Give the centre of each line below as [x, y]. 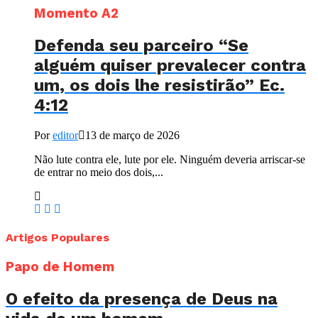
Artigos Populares [57, 237]
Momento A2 [76, 13]
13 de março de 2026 [132, 135]
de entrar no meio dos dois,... [99, 172]
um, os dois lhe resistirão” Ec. [159, 85]
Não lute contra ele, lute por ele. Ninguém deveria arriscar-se [170, 159]
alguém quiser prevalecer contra [170, 65]
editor [65, 135]
